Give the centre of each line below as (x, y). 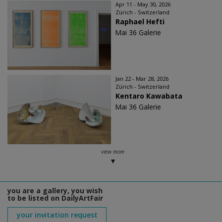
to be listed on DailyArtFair (55, 198)
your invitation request (57, 215)
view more (112, 152)
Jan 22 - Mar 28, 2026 (142, 79)
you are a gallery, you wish (55, 191)
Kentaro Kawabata (149, 96)
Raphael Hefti (140, 22)
